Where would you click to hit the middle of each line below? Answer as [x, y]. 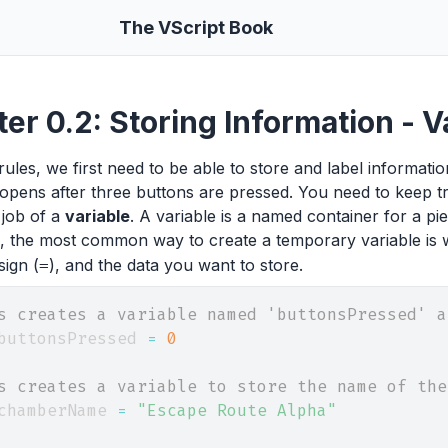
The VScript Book [196, 27]
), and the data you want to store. [176, 265]
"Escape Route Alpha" [237, 410]
